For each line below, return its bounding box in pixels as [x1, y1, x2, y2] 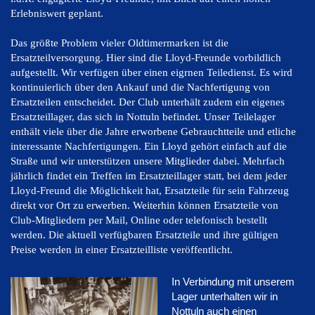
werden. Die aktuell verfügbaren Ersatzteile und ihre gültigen [11, 229, 278, 241]
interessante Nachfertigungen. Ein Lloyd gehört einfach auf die [11, 141, 287, 153]
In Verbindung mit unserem [172, 276, 295, 288]
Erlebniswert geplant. [11, 8, 103, 20]
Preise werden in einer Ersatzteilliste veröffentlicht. [11, 244, 233, 256]
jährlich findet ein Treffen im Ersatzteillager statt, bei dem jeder [11, 170, 287, 182]
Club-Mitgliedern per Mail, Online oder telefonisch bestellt [11, 214, 267, 226]
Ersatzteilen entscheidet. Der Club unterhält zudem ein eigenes [11, 96, 285, 108]
